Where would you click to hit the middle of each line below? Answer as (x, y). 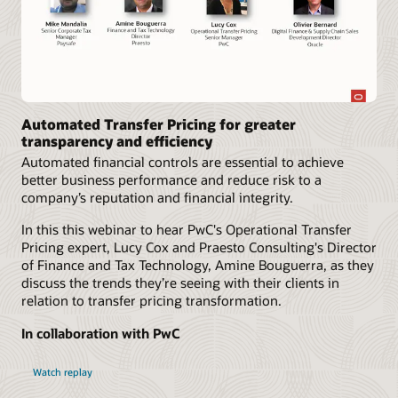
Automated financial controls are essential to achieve (183, 162)
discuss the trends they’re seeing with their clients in (180, 283)
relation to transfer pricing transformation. (151, 301)
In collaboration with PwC (101, 333)
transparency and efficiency (117, 141)
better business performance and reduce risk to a (171, 180)
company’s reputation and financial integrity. (157, 198)
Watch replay (62, 371)
